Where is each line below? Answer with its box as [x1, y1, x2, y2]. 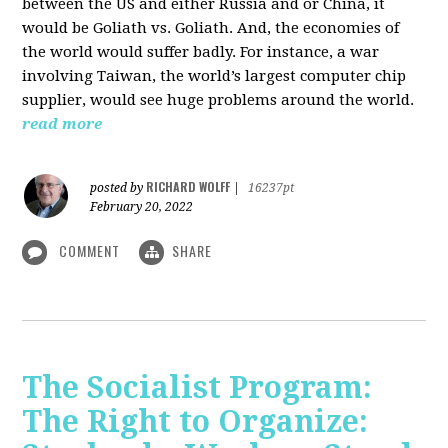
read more [22, 114, 103, 133]
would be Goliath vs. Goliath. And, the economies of [22, 18, 400, 37]
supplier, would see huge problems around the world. [22, 90, 415, 109]
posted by [90, 180, 147, 195]
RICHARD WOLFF [146, 177, 231, 195]
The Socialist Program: [22, 369, 373, 405]
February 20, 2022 [90, 199, 194, 214]
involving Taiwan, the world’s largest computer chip [22, 66, 407, 85]
